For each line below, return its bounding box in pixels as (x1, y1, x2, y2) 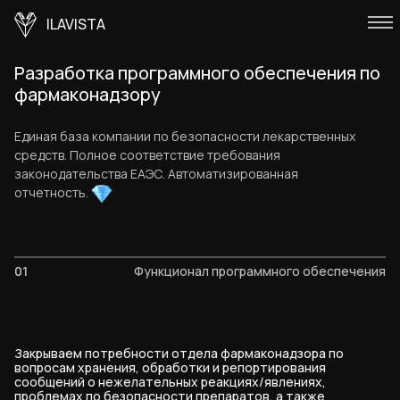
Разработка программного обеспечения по (14, 61, 380, 85)
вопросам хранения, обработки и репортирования (14, 359, 326, 377)
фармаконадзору (14, 82, 161, 106)
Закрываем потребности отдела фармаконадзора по (14, 345, 344, 362)
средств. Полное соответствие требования (14, 146, 280, 163)
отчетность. (14, 184, 91, 201)
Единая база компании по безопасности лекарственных (14, 128, 355, 145)
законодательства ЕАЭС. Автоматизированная (14, 165, 298, 182)
